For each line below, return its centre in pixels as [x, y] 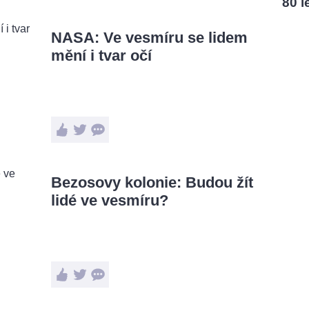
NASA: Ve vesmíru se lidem [149, 38]
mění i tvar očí [101, 56]
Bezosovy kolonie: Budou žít [152, 182]
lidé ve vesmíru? [110, 200]
